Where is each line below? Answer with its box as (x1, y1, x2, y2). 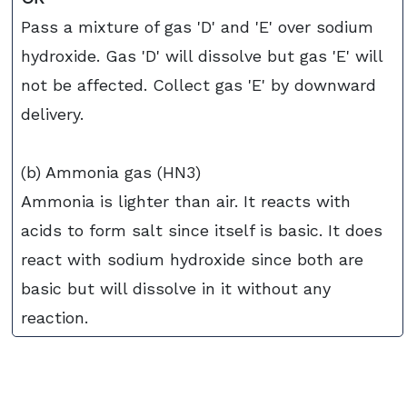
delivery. (21, 104, 84, 124)
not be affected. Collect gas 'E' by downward (21, 74, 377, 94)
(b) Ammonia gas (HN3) (21, 162, 202, 182)
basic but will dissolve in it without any (21, 278, 332, 298)
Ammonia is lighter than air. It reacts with (21, 191, 352, 211)
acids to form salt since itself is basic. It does (21, 220, 383, 240)
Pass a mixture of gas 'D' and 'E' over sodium (21, 16, 374, 36)
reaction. (21, 307, 89, 327)
